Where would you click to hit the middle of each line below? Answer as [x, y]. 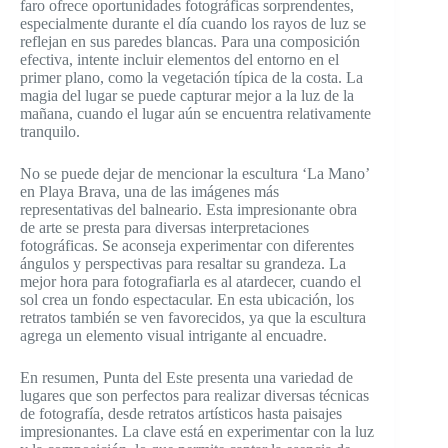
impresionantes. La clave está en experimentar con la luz [197, 431]
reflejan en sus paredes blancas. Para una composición [190, 41]
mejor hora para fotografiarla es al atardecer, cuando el [190, 281]
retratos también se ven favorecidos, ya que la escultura [193, 317]
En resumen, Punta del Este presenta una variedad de [186, 377]
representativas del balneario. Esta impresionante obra [188, 209]
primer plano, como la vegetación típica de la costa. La [191, 77]
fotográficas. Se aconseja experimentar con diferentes [187, 245]
